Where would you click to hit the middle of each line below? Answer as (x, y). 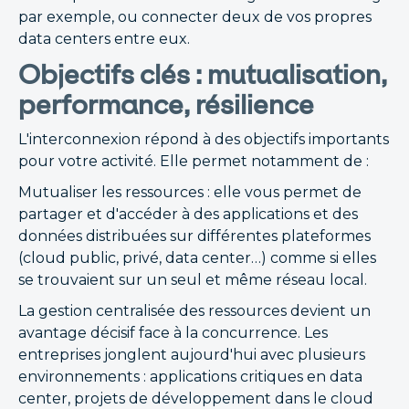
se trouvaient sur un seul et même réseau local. (193, 280)
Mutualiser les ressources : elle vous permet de (190, 192)
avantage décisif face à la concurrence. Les (173, 333)
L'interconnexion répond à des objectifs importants (204, 139)
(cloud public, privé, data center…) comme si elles (197, 258)
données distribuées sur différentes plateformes (194, 236)
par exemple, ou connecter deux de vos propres (195, 17)
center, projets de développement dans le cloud (196, 399)
